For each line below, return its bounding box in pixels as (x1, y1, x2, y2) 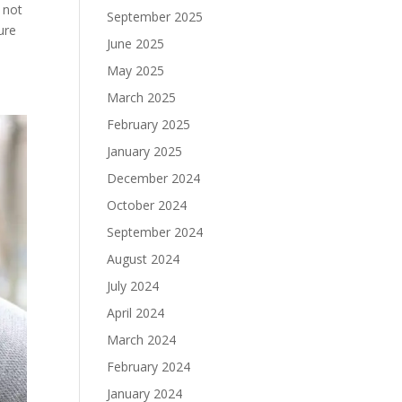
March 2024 (107, 330, 177, 348)
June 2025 (107, 34, 165, 52)
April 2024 (107, 303, 165, 321)
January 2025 (107, 142, 183, 160)
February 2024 (107, 357, 191, 375)
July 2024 (107, 276, 160, 294)
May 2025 (107, 61, 165, 79)
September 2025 (107, 7, 204, 25)
